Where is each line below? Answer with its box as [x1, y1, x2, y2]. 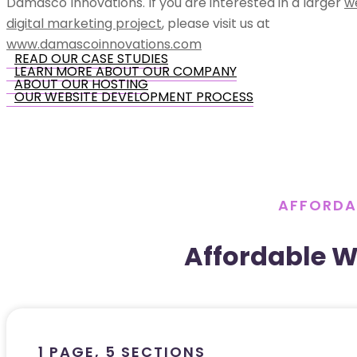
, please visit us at [162, 14, 270, 33]
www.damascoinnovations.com [6, 34, 202, 53]
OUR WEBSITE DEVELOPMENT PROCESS [14, 87, 253, 106]
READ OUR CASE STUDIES [14, 49, 168, 68]
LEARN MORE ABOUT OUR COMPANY [14, 61, 237, 80]
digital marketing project [6, 14, 162, 33]
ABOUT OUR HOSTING [14, 74, 148, 93]
